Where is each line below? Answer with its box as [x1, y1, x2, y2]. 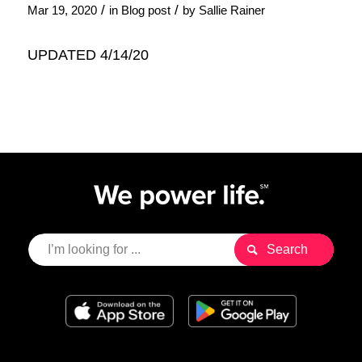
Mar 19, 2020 [27, 3, 97, 17]
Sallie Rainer [198, 3, 265, 17]
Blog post [120, 3, 170, 17]
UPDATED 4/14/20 [27, 46, 149, 64]
